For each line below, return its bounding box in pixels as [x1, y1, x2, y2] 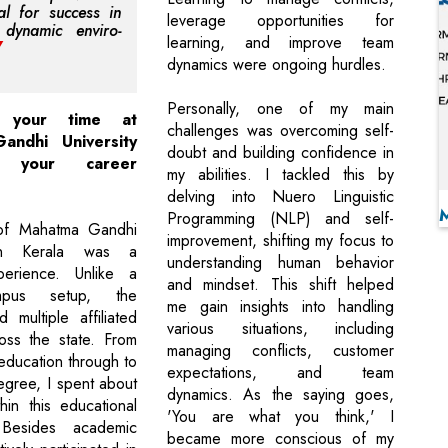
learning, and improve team [167, 31, 394, 55]
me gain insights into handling [167, 295, 394, 319]
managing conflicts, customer [167, 339, 394, 363]
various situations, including [167, 317, 394, 341]
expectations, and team [167, 361, 394, 385]
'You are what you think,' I [167, 405, 394, 429]
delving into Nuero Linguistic [167, 185, 394, 209]
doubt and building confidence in [167, 141, 394, 165]
